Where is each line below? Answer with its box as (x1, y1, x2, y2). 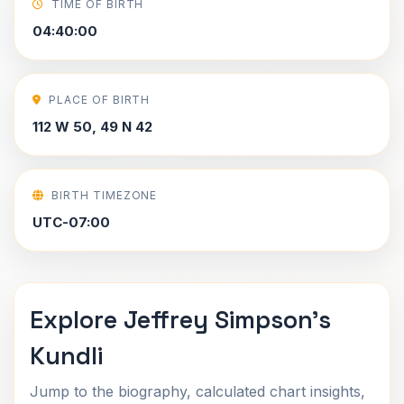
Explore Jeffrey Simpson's (30, 304, 331, 335)
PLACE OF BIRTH (48, 93, 151, 106)
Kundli (30, 340, 103, 372)
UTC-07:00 (32, 214, 110, 231)
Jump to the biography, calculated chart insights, (30, 382, 365, 400)
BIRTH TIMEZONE (50, 188, 158, 202)
